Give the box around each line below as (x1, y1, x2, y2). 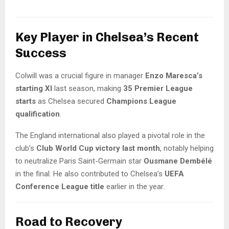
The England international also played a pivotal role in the (15, 130, 205, 140)
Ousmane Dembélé (144, 156, 212, 166)
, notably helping (160, 143, 214, 153)
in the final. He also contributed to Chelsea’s (15, 169, 165, 178)
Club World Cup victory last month (36, 143, 160, 153)
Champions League (106, 96, 176, 106)
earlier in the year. (104, 181, 165, 191)
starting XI (15, 83, 52, 93)
